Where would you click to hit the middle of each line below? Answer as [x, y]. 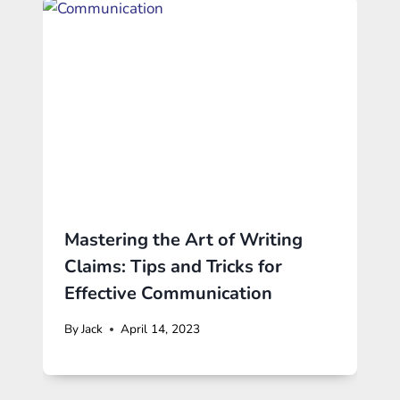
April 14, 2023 [161, 329]
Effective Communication [168, 294]
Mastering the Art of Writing [183, 240]
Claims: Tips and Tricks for [173, 267]
